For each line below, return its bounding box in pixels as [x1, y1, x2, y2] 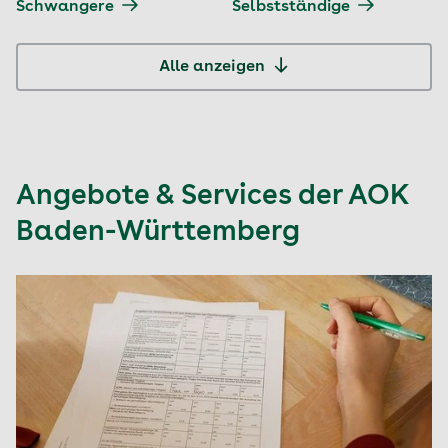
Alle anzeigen [159, 59, 265, 76]
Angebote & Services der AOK [16, 183, 409, 212]
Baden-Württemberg [16, 219, 300, 248]
